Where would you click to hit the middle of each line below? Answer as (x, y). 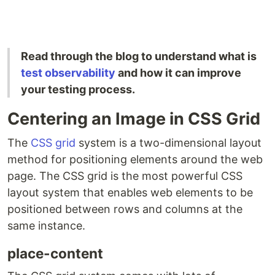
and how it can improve (178, 72)
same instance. (46, 225)
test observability (68, 72)
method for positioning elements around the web (135, 159)
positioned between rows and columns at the (125, 209)
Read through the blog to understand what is (139, 56)
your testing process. (78, 89)
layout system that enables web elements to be (130, 192)
